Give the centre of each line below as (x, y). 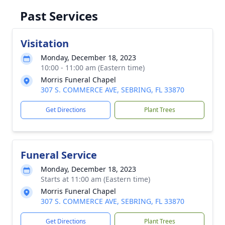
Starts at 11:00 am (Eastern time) (95, 179)
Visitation (45, 43)
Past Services (59, 16)
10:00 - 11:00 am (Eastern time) (93, 68)
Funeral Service (59, 155)
